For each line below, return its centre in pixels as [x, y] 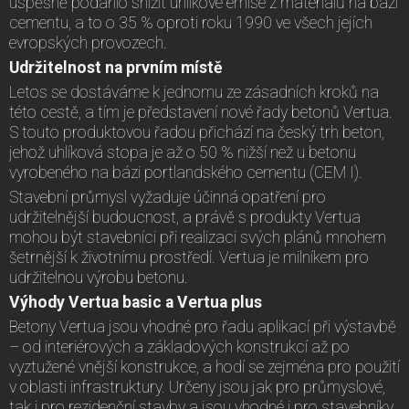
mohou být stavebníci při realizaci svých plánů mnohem [198, 237]
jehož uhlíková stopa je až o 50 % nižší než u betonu [183, 152]
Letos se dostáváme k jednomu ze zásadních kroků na [194, 92]
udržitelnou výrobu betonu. [100, 277]
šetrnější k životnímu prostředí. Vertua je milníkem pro [189, 257]
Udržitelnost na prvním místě [116, 67]
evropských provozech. [88, 42]
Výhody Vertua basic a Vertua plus [136, 302]
